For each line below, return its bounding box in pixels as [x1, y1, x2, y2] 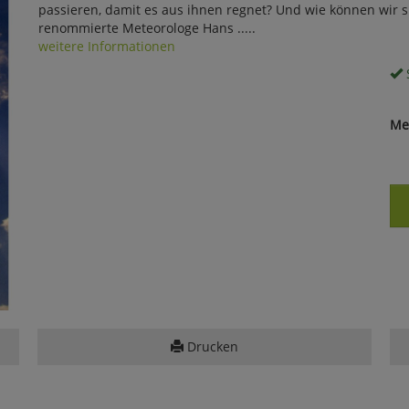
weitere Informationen [37, 37, 175, 55]
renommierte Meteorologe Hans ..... [37, 18, 256, 37]
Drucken [183, 337, 238, 355]
